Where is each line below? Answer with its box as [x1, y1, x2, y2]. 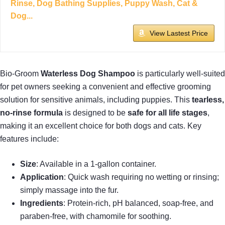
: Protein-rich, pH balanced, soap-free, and [63, 198, 213, 207]
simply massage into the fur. [20, 185, 119, 194]
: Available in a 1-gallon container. [36, 159, 156, 168]
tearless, [192, 95, 224, 104]
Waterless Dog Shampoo [41, 69, 135, 78]
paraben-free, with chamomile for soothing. [20, 211, 171, 220]
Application [20, 172, 64, 181]
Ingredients [20, 198, 63, 207]
